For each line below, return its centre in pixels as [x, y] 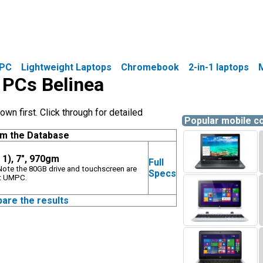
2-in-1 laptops [219, 67]
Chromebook [150, 67]
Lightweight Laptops [66, 67]
